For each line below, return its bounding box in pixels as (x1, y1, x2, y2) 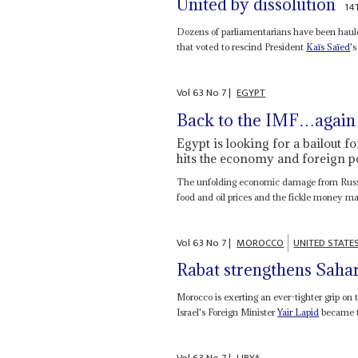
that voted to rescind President (177, 41, 307, 54)
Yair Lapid (277, 306, 320, 319)
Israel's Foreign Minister (177, 306, 278, 319)
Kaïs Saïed (306, 41, 351, 54)
